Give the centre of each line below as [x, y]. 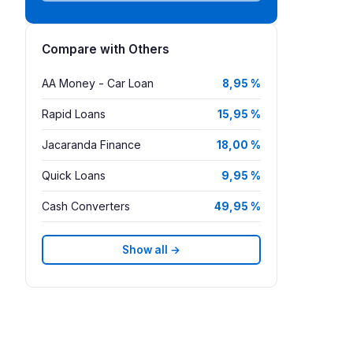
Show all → [151, 249]
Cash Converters [86, 206]
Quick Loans [74, 176]
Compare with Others [106, 50]
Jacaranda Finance [91, 145]
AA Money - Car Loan [98, 84]
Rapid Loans [74, 114]
